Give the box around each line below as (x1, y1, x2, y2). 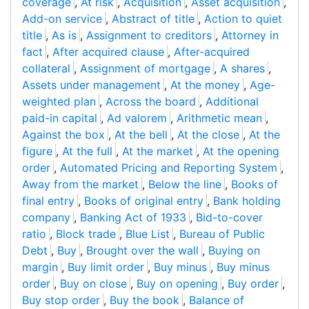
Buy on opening (137, 277, 218, 291)
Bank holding (213, 194, 281, 208)
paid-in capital (22, 111, 97, 126)
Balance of (189, 293, 244, 308)
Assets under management (22, 78, 161, 92)
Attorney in (221, 28, 279, 43)
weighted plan (22, 94, 96, 109)
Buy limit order (68, 260, 144, 275)
